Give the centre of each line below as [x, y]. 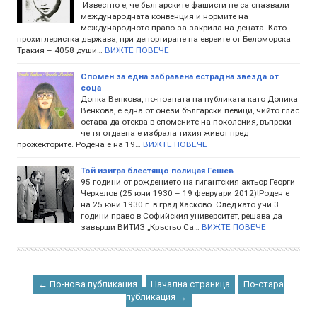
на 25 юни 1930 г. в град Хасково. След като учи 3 [180, 204]
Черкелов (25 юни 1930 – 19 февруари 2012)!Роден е [185, 193]
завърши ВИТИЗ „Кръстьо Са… [140, 227]
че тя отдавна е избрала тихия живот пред [165, 133]
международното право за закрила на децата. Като [184, 27]
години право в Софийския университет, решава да [181, 215]
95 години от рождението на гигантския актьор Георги [188, 181]
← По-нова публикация [88, 284]
